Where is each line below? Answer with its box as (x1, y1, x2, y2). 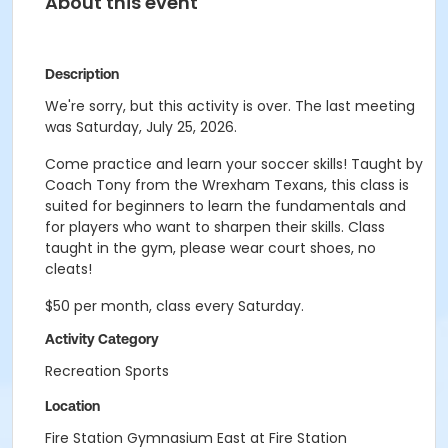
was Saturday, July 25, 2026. (45, 117, 237, 137)
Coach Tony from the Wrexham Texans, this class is (45, 175, 409, 195)
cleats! (45, 259, 92, 279)
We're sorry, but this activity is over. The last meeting (45, 96, 415, 116)
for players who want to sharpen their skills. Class (45, 217, 385, 237)
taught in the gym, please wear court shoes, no (45, 238, 376, 258)
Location (45, 398, 100, 414)
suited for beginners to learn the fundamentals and (45, 196, 406, 216)
